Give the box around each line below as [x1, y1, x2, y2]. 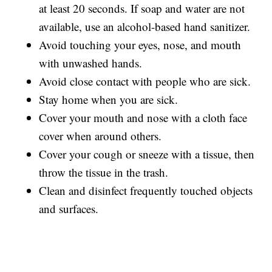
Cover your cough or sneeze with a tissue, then [39, 146, 255, 161]
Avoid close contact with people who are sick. [39, 73, 251, 89]
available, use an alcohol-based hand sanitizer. [39, 18, 251, 34]
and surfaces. [39, 200, 99, 216]
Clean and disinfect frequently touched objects [39, 182, 253, 198]
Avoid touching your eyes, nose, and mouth [39, 36, 242, 52]
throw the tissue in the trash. [39, 164, 169, 180]
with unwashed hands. [39, 55, 143, 70]
